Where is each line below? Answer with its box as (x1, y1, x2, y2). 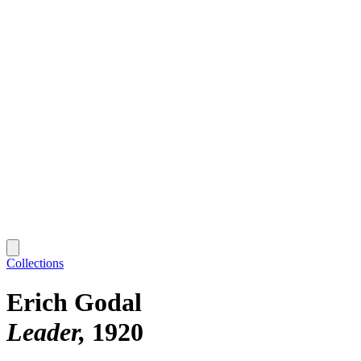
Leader (6, 317, 79, 347)
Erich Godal (6, 288, 142, 317)
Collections (6, 255, 64, 270)
